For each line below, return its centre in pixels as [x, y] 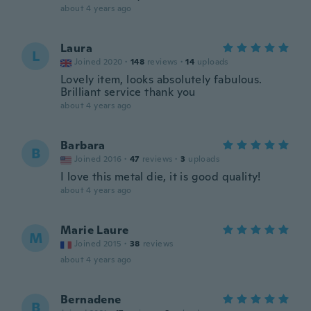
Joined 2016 [98, 159]
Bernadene [91, 300]
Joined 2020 [99, 62]
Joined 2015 [98, 244]
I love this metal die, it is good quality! [161, 177]
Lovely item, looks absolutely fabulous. [161, 79]
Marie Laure [95, 230]
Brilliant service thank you [128, 92]
